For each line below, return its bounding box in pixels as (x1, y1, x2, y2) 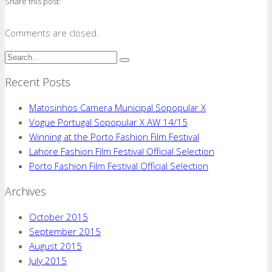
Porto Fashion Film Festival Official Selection (29, 160, 208, 172)
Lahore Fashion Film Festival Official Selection (29, 145, 214, 158)
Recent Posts (5, 75, 70, 90)
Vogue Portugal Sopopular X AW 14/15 (29, 116, 188, 129)
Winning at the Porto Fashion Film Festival (29, 131, 199, 143)
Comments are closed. (5, 27, 99, 39)
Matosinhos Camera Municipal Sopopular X (29, 101, 206, 114)
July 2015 (29, 254, 67, 267)
